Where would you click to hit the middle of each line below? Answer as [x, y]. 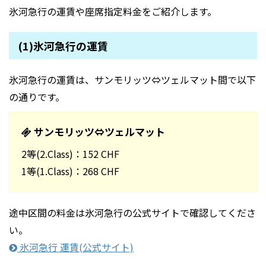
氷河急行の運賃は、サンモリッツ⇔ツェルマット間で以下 [132, 80]
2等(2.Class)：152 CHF [70, 154]
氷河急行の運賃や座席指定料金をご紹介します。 [113, 12]
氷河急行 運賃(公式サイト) [75, 247]
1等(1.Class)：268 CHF [70, 171]
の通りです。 [37, 97]
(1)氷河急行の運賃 [63, 46]
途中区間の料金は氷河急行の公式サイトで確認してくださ [132, 213]
